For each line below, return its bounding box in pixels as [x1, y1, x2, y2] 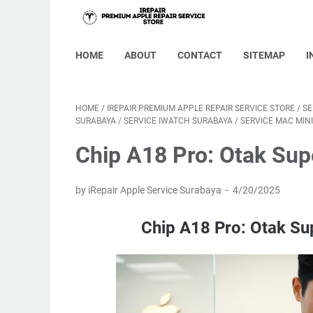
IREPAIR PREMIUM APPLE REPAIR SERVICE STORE [107, 103, 295, 113]
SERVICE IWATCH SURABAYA [124, 116, 233, 126]
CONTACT [177, 50, 222, 61]
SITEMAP [243, 50, 285, 61]
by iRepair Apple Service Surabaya [75, 184, 224, 196]
